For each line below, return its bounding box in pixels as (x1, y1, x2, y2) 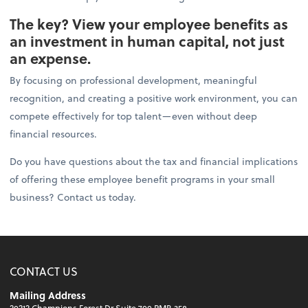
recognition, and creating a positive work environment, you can (10, 91, 298, 106)
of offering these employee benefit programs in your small (10, 172, 276, 187)
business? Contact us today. (10, 190, 140, 205)
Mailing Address (10, 288, 87, 303)
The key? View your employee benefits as (10, 13, 289, 35)
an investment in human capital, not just (10, 30, 285, 52)
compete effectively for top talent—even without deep (10, 109, 258, 124)
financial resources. (10, 126, 100, 142)
